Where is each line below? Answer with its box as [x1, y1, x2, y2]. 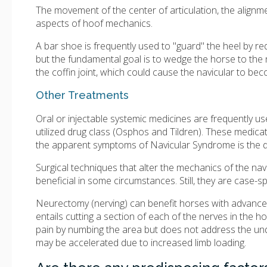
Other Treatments [36, 89, 129, 102]
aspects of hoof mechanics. [36, 17, 153, 30]
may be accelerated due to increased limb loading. [36, 236, 246, 250]
